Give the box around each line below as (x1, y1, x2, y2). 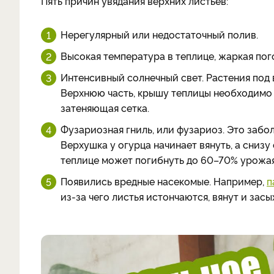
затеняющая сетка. (61, 100, 149, 114)
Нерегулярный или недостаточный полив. (61, 27, 258, 41)
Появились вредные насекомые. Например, (61, 174, 267, 188)
